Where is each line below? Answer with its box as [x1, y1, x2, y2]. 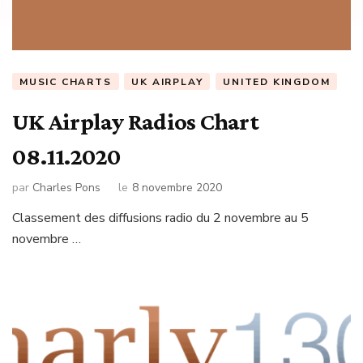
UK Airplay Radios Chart [12, 107, 258, 135]
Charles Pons [32, 180, 100, 196]
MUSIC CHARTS [19, 75, 112, 88]
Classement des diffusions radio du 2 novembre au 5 [12, 209, 309, 228]
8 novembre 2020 [132, 180, 222, 196]
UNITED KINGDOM [223, 75, 331, 88]
